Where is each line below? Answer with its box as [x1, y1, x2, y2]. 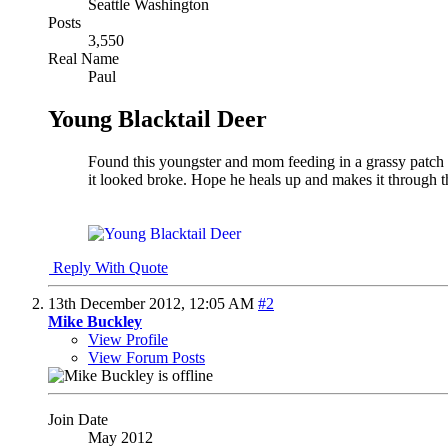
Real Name [48, 49, 119, 67]
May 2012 [88, 428, 153, 446]
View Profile [88, 330, 168, 348]
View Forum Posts [88, 348, 205, 366]
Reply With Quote [49, 258, 168, 276]
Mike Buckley [48, 312, 142, 330]
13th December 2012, [48, 294, 189, 312]
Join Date [48, 410, 108, 428]
